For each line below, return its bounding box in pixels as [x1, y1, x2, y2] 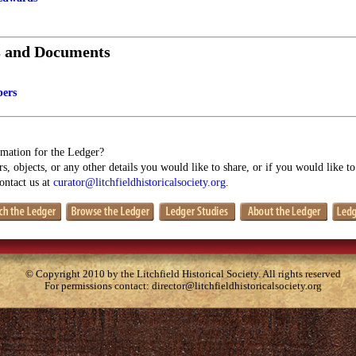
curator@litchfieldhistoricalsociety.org [53, 176, 226, 189]
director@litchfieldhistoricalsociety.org [152, 281, 322, 292]
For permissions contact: [44, 281, 152, 292]
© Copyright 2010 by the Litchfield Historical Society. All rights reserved [25, 269, 341, 281]
